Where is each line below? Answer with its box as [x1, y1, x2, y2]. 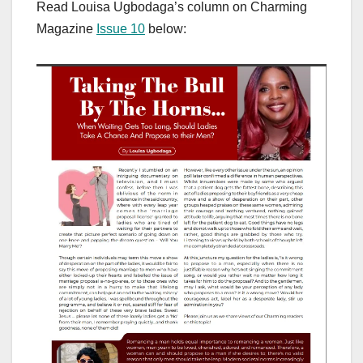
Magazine [36, 21, 96, 36]
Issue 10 [96, 21, 145, 36]
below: [145, 21, 186, 36]
